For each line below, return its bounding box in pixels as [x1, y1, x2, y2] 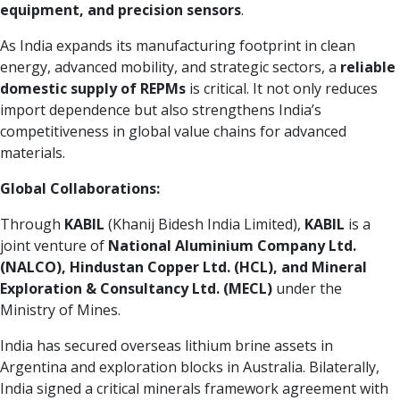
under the [272, 279, 342, 299]
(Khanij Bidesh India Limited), [104, 214, 304, 235]
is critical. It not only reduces [186, 79, 378, 99]
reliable [340, 57, 396, 78]
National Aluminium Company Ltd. [108, 236, 356, 256]
